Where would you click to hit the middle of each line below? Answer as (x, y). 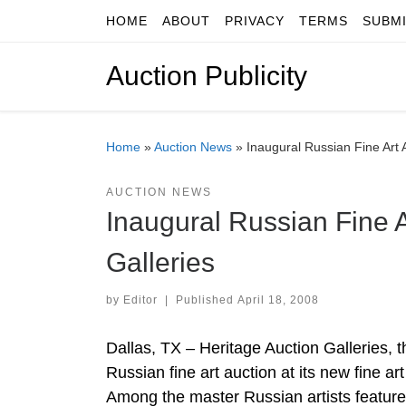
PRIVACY (255, 21)
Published (206, 300)
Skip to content (72, 25)
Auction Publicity (207, 76)
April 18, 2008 (278, 300)
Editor (140, 300)
